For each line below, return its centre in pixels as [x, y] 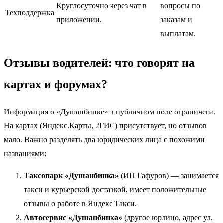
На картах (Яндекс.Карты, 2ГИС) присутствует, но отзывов [105, 126]
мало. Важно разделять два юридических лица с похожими [104, 140]
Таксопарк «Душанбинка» [71, 176]
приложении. [79, 20]
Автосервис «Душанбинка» [73, 218]
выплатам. [178, 34]
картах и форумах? [56, 84]
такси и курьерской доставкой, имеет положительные [115, 190]
